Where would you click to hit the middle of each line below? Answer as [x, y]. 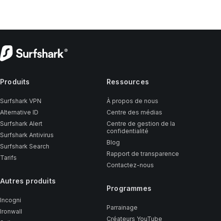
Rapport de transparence [143, 154]
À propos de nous [132, 101]
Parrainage [122, 207]
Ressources [128, 82]
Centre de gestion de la [141, 124]
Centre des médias [134, 112]
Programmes [129, 188]
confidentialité [127, 131]
